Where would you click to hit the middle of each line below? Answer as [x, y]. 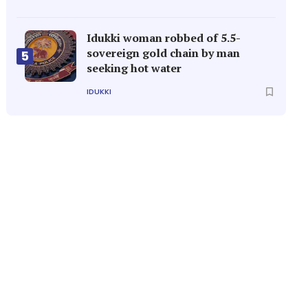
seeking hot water [134, 68]
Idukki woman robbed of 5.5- [164, 38]
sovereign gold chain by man [164, 53]
